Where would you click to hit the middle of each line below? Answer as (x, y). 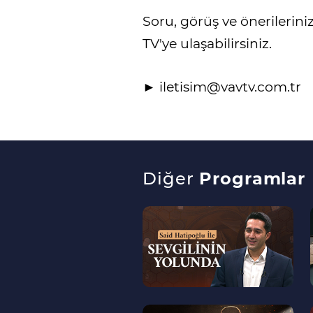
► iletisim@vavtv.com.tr (222, 87)
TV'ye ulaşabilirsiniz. (207, 44)
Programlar (252, 179)
